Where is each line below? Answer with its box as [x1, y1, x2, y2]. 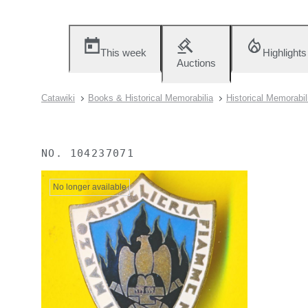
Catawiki [41, 93, 75, 103]
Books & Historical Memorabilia [88, 93, 213, 103]
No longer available [53, 182, 126, 192]
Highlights [263, 47, 307, 58]
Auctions [177, 57, 216, 69]
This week [100, 47, 146, 58]
